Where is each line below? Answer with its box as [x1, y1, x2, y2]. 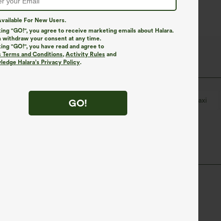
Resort [147, 96, 167, 104]
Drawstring [89, 96, 122, 104]
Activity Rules [66, 50, 105, 58]
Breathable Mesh [11, 96, 64, 104]
